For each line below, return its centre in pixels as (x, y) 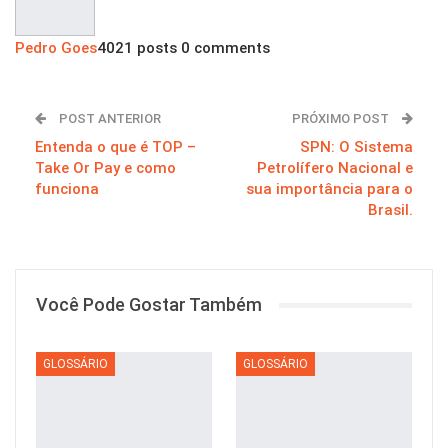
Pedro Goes (56, 48)
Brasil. (390, 210)
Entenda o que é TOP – (115, 147)
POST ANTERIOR (108, 119)
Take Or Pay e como (105, 168)
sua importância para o (329, 189)
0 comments (225, 48)
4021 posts (137, 48)
